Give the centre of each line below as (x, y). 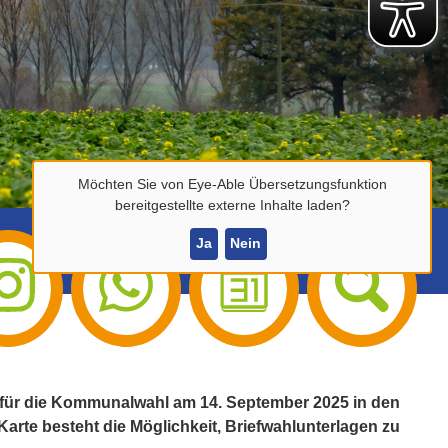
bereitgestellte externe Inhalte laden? (232, 204)
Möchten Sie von (132, 183)
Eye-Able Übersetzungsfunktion (287, 183)
